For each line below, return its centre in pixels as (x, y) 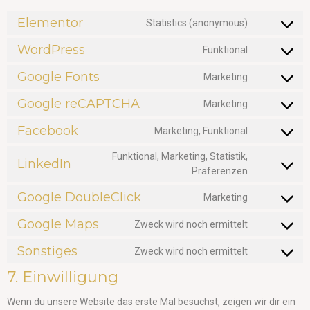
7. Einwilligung (63, 277)
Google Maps (58, 225)
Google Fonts (58, 77)
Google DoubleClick (79, 198)
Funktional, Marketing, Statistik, (180, 157)
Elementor (50, 23)
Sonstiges (47, 252)
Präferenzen (220, 171)
